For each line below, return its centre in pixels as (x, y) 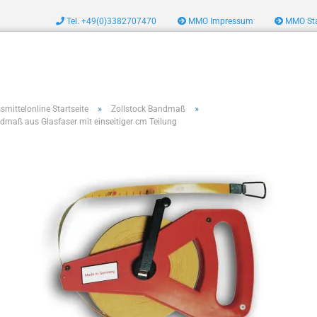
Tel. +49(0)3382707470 (110, 21)
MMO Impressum (220, 21)
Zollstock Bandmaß (148, 109)
